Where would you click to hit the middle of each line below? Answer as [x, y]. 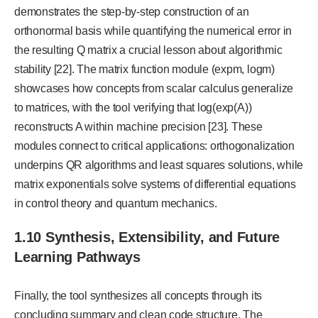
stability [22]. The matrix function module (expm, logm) [144, 70]
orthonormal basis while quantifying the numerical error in [153, 31]
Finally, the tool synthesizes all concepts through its [138, 296]
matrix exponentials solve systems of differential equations [155, 185]
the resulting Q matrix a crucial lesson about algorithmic [148, 50]
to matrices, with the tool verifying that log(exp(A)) [133, 108]
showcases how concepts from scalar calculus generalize [154, 89]
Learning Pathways [77, 257]
